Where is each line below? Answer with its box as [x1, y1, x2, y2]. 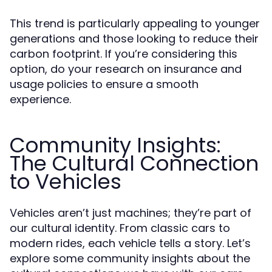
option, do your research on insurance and [10, 61, 242, 76]
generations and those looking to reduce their [10, 31, 259, 46]
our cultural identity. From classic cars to [10, 220, 230, 236]
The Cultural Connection [10, 149, 259, 178]
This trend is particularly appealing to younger [10, 16, 260, 31]
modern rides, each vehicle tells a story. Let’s [10, 236, 251, 251]
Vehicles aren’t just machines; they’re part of [10, 205, 251, 220]
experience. [10, 92, 71, 107]
